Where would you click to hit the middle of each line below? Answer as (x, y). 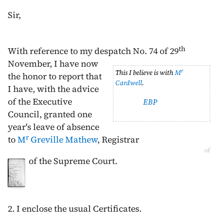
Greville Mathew (63, 139)
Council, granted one (50, 114)
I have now (76, 64)
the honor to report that (55, 76)
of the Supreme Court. (73, 161)
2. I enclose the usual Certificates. (75, 209)
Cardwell (128, 82)
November (29, 64)
